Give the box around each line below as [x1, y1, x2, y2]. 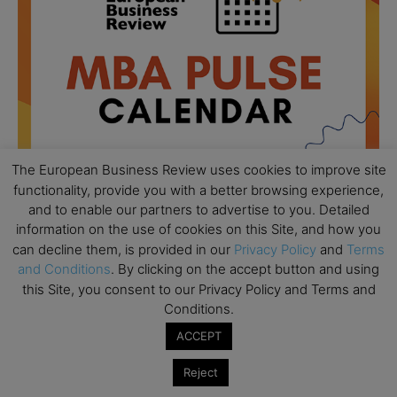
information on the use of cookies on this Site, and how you [16, 221, 381, 238]
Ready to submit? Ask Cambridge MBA [74, 249, 309, 268]
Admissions [74, 269, 146, 287]
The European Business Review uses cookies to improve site [11, 161, 386, 179]
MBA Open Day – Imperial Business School [74, 371, 334, 390]
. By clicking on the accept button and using [111, 261, 379, 278]
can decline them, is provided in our [12, 240, 234, 258]
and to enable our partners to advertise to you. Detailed [27, 200, 370, 218]
